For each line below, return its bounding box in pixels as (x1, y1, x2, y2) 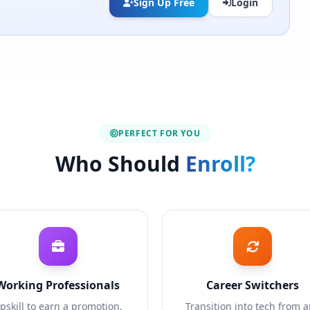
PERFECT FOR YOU (118, 127, 201, 139)
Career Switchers (206, 277, 299, 293)
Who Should (55, 149, 185, 178)
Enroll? (185, 149, 255, 178)
